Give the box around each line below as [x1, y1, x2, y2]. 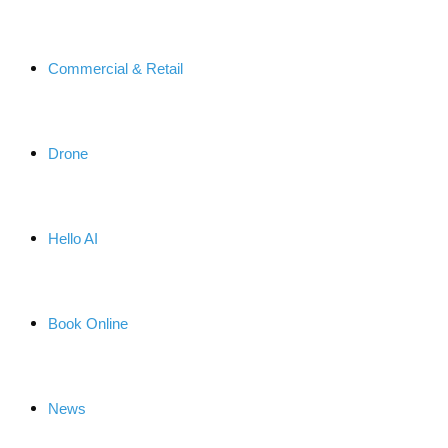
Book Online [48, 315, 128, 332]
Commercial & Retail [48, 60, 183, 77]
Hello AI [48, 230, 98, 247]
